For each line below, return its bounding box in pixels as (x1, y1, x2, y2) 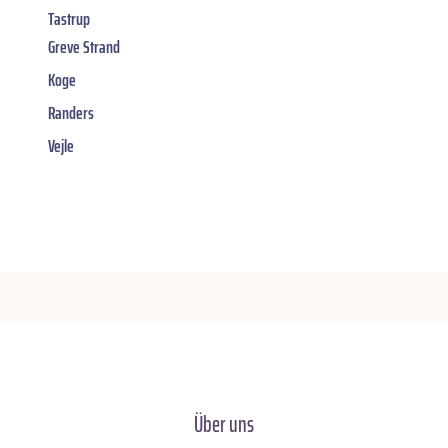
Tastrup (48, 5, 90, 34)
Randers (48, 99, 94, 128)
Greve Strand (48, 33, 120, 62)
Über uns (194, 407, 254, 443)
